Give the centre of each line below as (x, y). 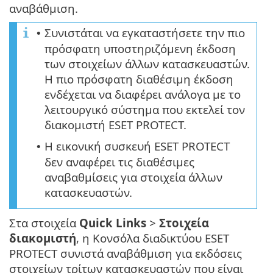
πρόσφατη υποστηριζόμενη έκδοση (140, 48)
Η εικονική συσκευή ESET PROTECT (137, 146)
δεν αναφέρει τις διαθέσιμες (119, 161)
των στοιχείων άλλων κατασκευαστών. (147, 63)
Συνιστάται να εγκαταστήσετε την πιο (145, 32)
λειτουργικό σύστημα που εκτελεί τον (145, 109)
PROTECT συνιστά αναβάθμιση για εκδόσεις (126, 253)
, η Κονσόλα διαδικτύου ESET (153, 238)
